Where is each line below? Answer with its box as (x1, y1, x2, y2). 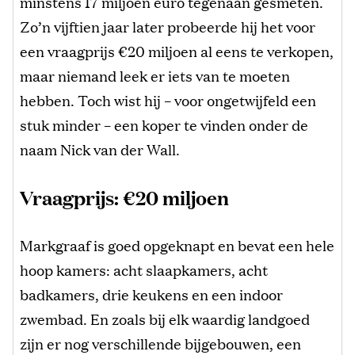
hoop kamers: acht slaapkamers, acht (20, 259, 268, 281)
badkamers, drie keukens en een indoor (20, 284, 283, 305)
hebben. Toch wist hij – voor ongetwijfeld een (20, 90, 316, 111)
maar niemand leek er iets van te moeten (20, 65, 290, 86)
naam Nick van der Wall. (20, 139, 180, 160)
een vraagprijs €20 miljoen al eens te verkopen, (20, 40, 334, 62)
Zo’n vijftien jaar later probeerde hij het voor (20, 16, 315, 37)
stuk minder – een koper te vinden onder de (20, 114, 308, 136)
